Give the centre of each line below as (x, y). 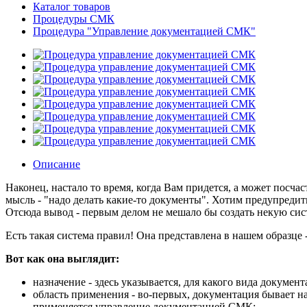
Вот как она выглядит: (62, 258)
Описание (57, 164)
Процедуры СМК (74, 19)
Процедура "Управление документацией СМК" (144, 31)
